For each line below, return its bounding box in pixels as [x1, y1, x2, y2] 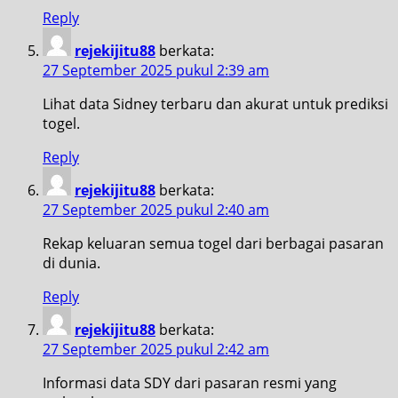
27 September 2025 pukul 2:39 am [43, 60, 269, 80]
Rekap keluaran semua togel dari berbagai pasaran [43, 233, 384, 253]
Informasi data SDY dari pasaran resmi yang [43, 372, 337, 393]
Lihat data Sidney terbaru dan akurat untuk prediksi [43, 93, 388, 114]
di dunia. [43, 252, 100, 273]
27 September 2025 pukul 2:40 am [43, 199, 269, 219]
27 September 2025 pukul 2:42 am [43, 338, 269, 359]
